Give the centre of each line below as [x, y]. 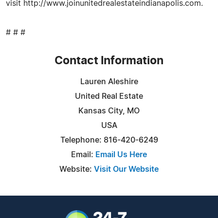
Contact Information [109, 61]
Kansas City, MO [109, 111]
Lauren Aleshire [109, 82]
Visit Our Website [126, 169]
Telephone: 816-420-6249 [109, 140]
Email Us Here [121, 154]
